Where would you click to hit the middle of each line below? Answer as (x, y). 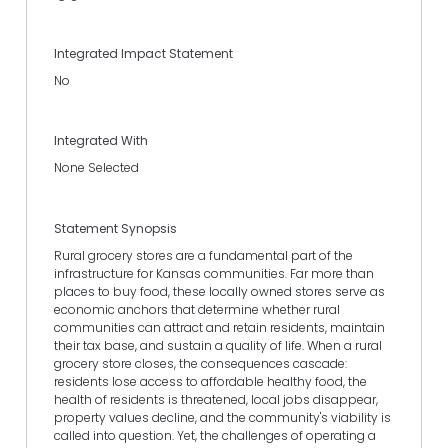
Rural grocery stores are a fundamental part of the (203, 255)
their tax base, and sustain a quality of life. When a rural (218, 345)
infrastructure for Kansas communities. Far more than (214, 273)
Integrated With (101, 141)
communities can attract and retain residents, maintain (219, 327)
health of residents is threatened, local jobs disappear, (216, 399)
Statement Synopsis (115, 228)
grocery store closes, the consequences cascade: (200, 363)
